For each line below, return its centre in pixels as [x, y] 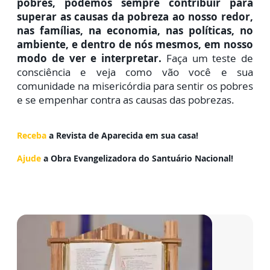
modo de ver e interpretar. [89, 58]
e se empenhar [54, 100]
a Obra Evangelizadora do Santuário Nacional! [137, 159]
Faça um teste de [207, 58]
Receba [33, 136]
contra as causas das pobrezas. [162, 100]
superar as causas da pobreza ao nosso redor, [135, 17]
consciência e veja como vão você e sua [135, 72]
